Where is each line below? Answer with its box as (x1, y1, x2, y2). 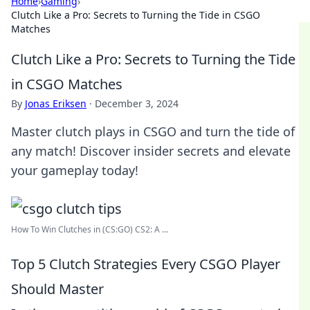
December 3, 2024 (95, 97, 179, 110)
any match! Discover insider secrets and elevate (11, 143, 291, 159)
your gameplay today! (11, 162, 138, 179)
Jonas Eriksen (25, 97, 86, 110)
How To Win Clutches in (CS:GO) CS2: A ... (11, 224, 168, 235)
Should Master (11, 280, 104, 298)
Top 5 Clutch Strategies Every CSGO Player (11, 255, 280, 273)
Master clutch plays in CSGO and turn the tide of (11, 123, 295, 140)
